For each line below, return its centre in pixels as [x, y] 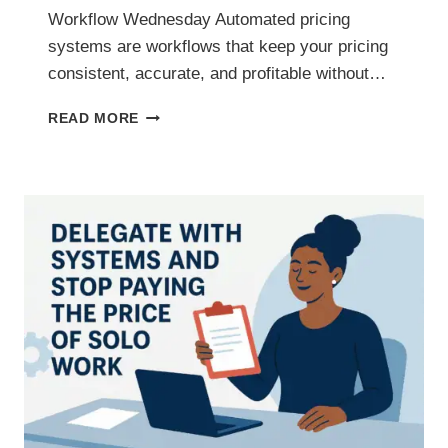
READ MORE [94, 118]
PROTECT [174, 197]
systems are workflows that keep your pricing [218, 46]
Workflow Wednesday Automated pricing [199, 19]
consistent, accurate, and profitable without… [217, 73]
